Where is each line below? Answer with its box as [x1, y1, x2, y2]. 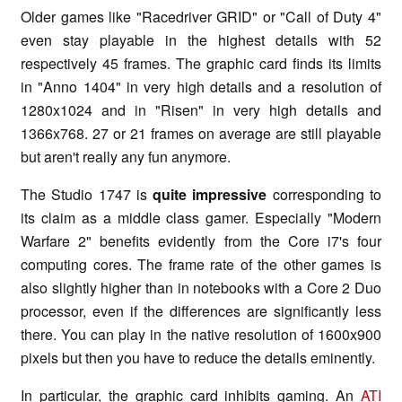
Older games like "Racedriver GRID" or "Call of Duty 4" [21, 5, 381, 27]
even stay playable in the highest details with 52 [21, 29, 381, 50]
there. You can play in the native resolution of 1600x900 [21, 323, 381, 345]
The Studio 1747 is [21, 183, 153, 205]
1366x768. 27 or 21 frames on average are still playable [21, 122, 381, 144]
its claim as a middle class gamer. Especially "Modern [21, 206, 381, 228]
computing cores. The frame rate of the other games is [21, 253, 381, 275]
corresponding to [267, 183, 382, 205]
